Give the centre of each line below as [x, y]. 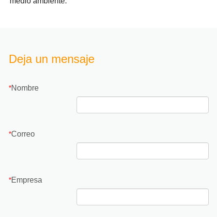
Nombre [25, 88]
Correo [23, 134]
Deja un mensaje [51, 59]
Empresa [26, 180]
